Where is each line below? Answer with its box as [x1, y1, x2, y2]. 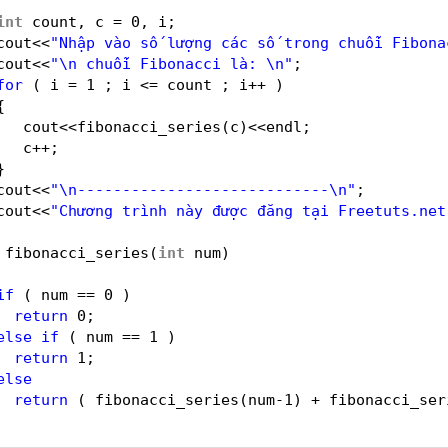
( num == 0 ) [23, 285, 131, 304]
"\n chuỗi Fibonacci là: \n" [50, 54, 293, 73]
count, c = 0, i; [32, 12, 176, 31]
